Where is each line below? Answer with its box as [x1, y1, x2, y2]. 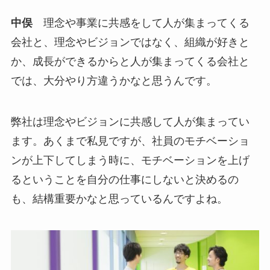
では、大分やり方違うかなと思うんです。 [10, 74, 217, 87]
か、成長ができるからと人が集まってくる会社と [10, 55, 250, 67]
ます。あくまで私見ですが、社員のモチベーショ [10, 134, 250, 147]
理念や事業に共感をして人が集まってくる [32, 16, 250, 29]
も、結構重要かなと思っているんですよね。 [10, 192, 228, 205]
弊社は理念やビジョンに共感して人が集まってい [10, 115, 250, 128]
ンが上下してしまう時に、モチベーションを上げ [10, 154, 250, 166]
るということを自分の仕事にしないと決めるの [10, 173, 239, 186]
